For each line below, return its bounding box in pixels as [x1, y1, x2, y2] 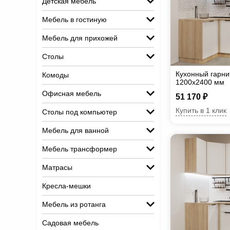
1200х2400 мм [176, 78, 224, 86]
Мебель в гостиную [42, 15, 107, 24]
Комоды [42, 71, 69, 79]
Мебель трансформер [42, 145, 117, 153]
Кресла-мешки [42, 182, 91, 190]
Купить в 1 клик [176, 106, 226, 114]
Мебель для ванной [42, 126, 109, 135]
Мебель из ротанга [42, 200, 106, 208]
